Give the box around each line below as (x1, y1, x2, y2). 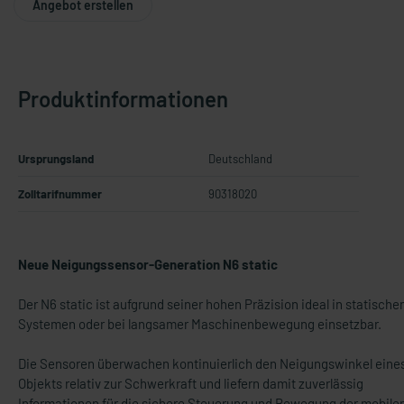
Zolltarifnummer (18, 187, 102, 201)
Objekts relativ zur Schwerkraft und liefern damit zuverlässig (18, 375, 363, 391)
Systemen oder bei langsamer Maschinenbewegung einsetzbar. (18, 316, 381, 332)
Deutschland (208, 151, 272, 166)
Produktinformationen (18, 86, 228, 112)
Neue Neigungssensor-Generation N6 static (18, 256, 278, 272)
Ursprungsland (18, 151, 94, 166)
